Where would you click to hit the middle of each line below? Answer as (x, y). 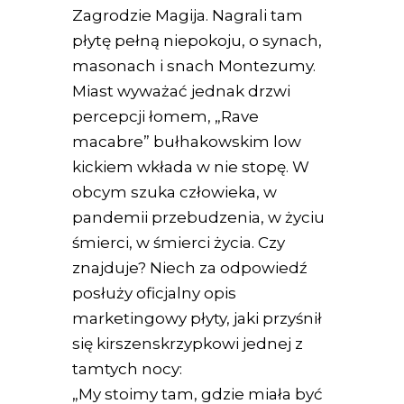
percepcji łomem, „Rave (166, 117)
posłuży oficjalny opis (155, 294)
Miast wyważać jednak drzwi (182, 92)
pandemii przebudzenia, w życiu (199, 218)
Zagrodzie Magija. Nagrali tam (188, 16)
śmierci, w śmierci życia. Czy (179, 243)
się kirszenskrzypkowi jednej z (188, 344)
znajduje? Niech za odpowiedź (190, 268)
